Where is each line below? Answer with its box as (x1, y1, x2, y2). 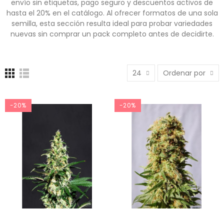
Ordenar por (163, 68, 205, 78)
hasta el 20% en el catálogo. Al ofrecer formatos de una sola (6, 8, 218, 18)
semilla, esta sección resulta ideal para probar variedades (11, 18, 212, 28)
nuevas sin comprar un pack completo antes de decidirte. (10, 29, 214, 39)
